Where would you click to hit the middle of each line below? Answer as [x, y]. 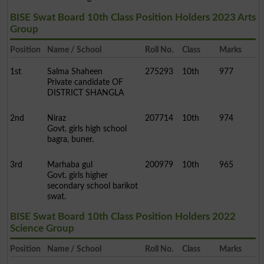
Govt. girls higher [77, 176]
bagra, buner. [70, 140]
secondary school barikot [92, 186]
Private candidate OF [85, 82]
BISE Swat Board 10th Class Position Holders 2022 [123, 217]
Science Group [42, 229]
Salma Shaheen [75, 72]
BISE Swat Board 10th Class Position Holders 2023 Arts [133, 18]
